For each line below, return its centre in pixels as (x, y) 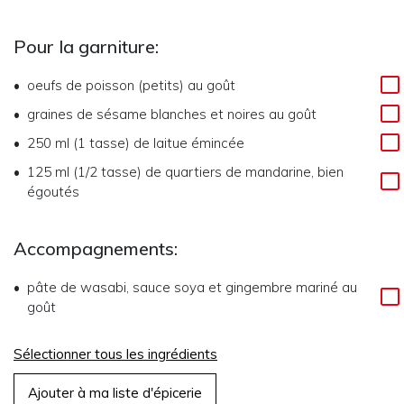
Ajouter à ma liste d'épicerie (115, 393)
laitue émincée (199, 143)
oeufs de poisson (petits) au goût (131, 85)
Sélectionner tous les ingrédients (115, 354)
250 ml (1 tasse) (78, 143)
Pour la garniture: (86, 46)
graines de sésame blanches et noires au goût (172, 114)
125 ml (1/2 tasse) (84, 172)
